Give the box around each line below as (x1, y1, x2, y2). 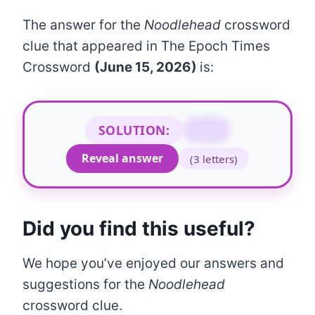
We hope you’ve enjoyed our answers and (22, 255, 284, 272)
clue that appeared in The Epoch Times (22, 37, 270, 54)
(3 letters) (190, 151, 238, 166)
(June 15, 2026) (94, 58, 200, 75)
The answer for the (22, 16, 144, 33)
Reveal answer (82, 150, 163, 167)
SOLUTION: (98, 122, 170, 139)
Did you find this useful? (22, 217, 255, 241)
